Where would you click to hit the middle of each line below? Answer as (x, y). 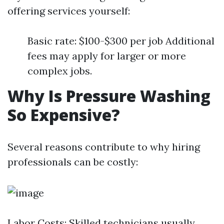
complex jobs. (60, 71)
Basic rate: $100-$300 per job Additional (121, 41)
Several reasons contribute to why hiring (104, 147)
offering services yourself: (69, 11)
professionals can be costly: (73, 162)
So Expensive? (64, 115)
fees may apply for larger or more (107, 56)
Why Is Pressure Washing (109, 96)
